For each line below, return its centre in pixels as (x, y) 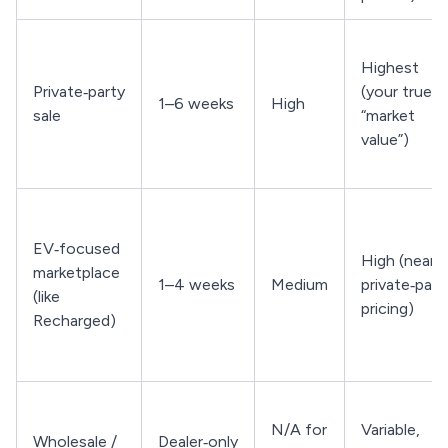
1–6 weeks (196, 103)
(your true (396, 91)
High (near (398, 260)
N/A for (299, 429)
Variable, (390, 429)
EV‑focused (76, 248)
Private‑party (79, 91)
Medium (299, 284)
